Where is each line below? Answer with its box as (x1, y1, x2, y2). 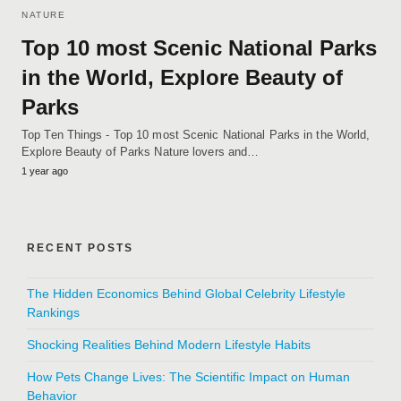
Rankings (27, 304, 80, 320)
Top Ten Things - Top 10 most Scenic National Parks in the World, (21, 127, 371, 141)
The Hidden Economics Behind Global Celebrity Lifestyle (27, 286, 346, 301)
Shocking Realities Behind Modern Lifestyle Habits (27, 337, 311, 352)
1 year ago (21, 165, 68, 176)
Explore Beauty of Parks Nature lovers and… (21, 144, 260, 158)
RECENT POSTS (27, 241, 134, 254)
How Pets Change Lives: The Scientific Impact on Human (27, 369, 350, 384)
